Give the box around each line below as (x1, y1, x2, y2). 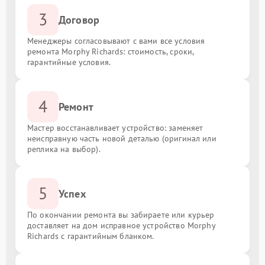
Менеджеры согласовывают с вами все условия (27, 35, 205, 46)
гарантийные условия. (27, 56, 111, 67)
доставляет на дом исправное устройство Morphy (27, 219, 215, 231)
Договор (59, 12, 100, 27)
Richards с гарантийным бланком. (27, 230, 154, 241)
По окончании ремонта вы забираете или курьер (27, 209, 215, 220)
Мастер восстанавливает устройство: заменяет (27, 122, 203, 133)
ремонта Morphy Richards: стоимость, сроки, (27, 46, 194, 57)
